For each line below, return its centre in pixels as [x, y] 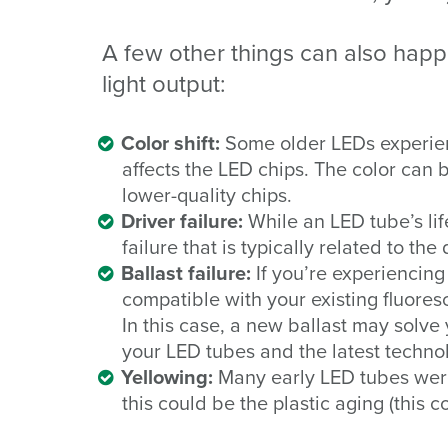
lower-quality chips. [207, 194]
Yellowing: [167, 376]
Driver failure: [184, 220]
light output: [164, 83]
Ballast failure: [188, 272]
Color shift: [173, 142]
